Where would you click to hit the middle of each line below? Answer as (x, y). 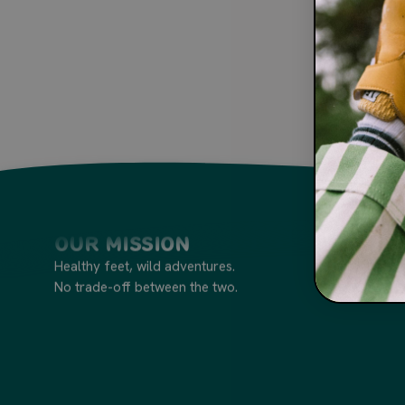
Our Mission (122, 244)
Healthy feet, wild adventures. (145, 266)
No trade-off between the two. (146, 287)
